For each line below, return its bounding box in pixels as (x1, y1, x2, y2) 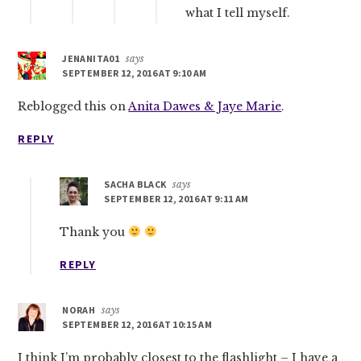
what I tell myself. (185, 5, 291, 20)
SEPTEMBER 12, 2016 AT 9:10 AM (62, 66, 207, 79)
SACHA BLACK (104, 177, 167, 190)
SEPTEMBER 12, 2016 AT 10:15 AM (62, 317, 213, 330)
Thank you (60, 224, 129, 239)
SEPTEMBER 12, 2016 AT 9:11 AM (104, 192, 249, 205)
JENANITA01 (62, 52, 119, 64)
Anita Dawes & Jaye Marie (128, 98, 282, 114)
